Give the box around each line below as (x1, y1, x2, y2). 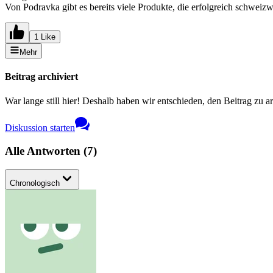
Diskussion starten (5, 122, 75, 133)
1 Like (34, 32, 55, 42)
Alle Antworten (5, 144, 83, 158)
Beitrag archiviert (5, 71, 78, 82)
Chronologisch (10, 179, 60, 188)
